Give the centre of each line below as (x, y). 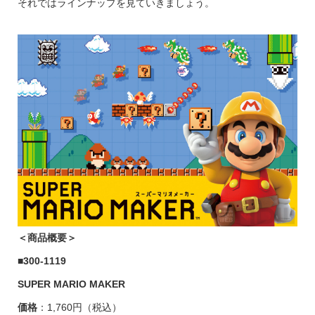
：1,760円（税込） (79, 307)
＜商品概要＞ (47, 237)
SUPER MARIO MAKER (71, 284)
